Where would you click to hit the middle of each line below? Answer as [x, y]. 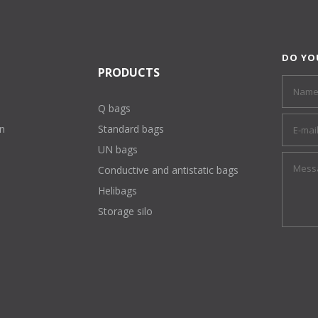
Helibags [117, 191]
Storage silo [125, 211]
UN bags [117, 149]
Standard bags [131, 129]
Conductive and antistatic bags [168, 170]
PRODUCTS [128, 72]
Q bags [114, 108]
